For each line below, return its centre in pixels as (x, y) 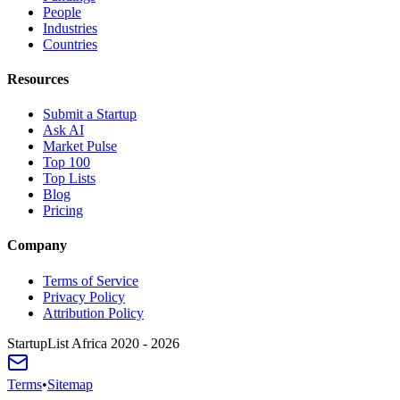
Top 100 (67, 162)
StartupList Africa (59, 343)
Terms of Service (91, 280)
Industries (70, 28)
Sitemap (70, 384)
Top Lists (69, 179)
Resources (38, 79)
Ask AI (63, 130)
